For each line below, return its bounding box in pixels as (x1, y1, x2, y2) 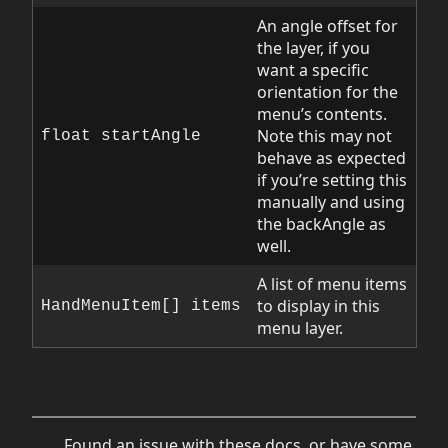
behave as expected (257, 146, 406, 169)
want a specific (257, 58, 369, 81)
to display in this (257, 294, 380, 317)
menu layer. (257, 316, 343, 339)
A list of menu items (257, 272, 407, 295)
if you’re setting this (257, 168, 407, 191)
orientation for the (257, 80, 398, 103)
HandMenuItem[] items (41, 296, 241, 315)
